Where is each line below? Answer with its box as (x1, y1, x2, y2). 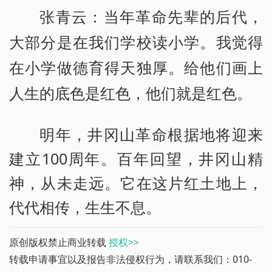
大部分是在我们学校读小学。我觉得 (9, 34, 263, 51)
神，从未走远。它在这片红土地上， (9, 172, 263, 193)
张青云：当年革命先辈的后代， (39, 8, 263, 25)
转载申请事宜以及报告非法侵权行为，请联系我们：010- (9, 252, 252, 266)
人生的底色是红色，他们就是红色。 (9, 85, 252, 102)
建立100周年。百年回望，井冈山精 (9, 148, 263, 169)
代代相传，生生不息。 (9, 196, 161, 217)
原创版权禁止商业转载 (9, 235, 109, 249)
